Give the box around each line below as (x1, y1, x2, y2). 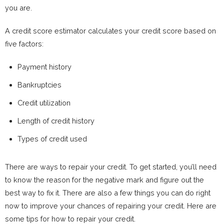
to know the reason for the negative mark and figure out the (5, 175, 204, 184)
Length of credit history (17, 116, 94, 125)
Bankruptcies (17, 80, 61, 89)
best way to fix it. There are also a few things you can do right (5, 188, 210, 197)
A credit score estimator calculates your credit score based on (5, 26, 216, 35)
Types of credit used (17, 134, 87, 143)
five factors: (5, 39, 43, 48)
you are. (5, 3, 32, 12)
